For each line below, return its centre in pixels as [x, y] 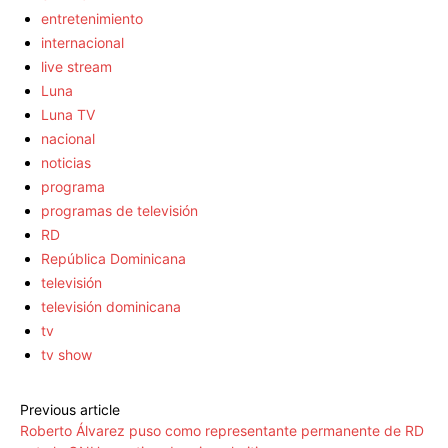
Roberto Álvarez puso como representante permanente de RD [222, 431]
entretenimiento [92, 19]
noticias [66, 163]
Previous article [70, 410]
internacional [82, 43]
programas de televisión [119, 211]
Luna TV [68, 115]
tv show [66, 355]
